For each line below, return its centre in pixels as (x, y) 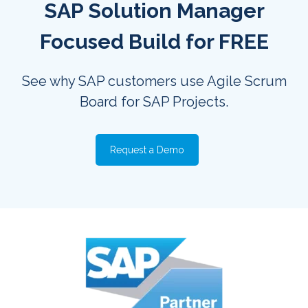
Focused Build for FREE (154, 42)
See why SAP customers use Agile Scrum (154, 81)
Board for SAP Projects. (154, 102)
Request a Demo (147, 150)
